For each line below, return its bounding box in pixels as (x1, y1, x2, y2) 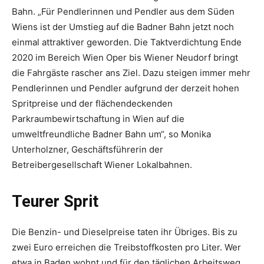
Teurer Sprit (12, 192, 98, 211)
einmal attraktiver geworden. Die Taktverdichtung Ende (12, 36, 242, 48)
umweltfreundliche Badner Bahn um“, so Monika (12, 128, 211, 140)
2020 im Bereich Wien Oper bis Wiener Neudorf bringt (12, 51, 238, 63)
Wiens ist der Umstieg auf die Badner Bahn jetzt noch (12, 21, 234, 32)
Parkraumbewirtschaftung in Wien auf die (12, 113, 184, 124)
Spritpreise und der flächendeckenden (12, 97, 173, 109)
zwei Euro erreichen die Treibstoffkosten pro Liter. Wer (12, 241, 241, 253)
